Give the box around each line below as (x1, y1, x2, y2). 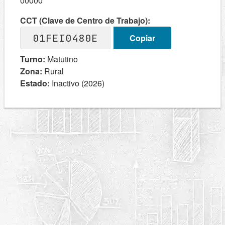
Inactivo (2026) (50, 77, 104, 89)
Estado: (20, 77, 50, 89)
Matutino (45, 53, 78, 65)
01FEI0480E (33, 31, 98, 45)
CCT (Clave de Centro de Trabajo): (20, 15, 150, 26)
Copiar (129, 32, 155, 44)
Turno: (20, 53, 45, 65)
